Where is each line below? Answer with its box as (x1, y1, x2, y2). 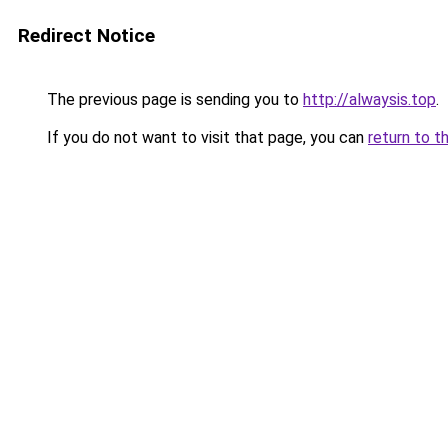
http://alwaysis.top (303, 90, 436, 109)
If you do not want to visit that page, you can (43, 128, 368, 147)
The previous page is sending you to (43, 90, 303, 109)
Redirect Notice (18, 24, 155, 47)
